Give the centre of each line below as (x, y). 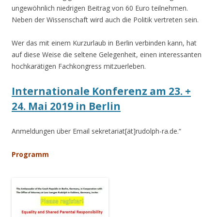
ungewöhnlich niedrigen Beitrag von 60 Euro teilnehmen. (100, 8)
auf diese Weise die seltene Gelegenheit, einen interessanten (107, 54)
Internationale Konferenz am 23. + (101, 91)
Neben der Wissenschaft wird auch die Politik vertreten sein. (105, 19)
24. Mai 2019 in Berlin (66, 106)
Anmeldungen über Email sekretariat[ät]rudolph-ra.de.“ (96, 131)
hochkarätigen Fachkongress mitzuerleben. (79, 66)
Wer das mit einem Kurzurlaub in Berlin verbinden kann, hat (104, 43)
